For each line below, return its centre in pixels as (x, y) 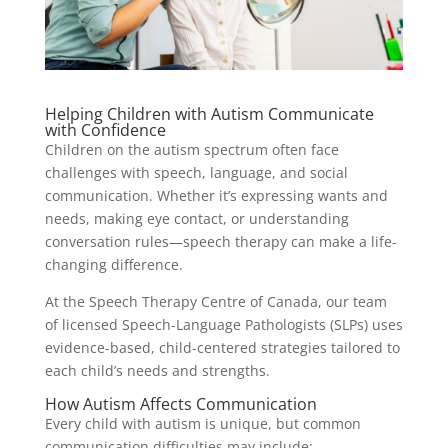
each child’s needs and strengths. (157, 370)
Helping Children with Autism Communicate (209, 113)
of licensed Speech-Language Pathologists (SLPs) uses (223, 324)
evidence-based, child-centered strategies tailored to (222, 347)
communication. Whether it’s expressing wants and (216, 195)
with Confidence (105, 129)
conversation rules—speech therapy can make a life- (220, 241)
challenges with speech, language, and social (196, 172)
